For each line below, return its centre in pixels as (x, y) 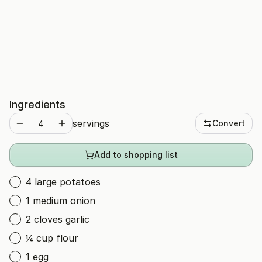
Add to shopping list (136, 155)
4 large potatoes (63, 182)
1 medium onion (61, 201)
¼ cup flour (52, 238)
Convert (229, 123)
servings (91, 123)
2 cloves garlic (58, 219)
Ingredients (37, 104)
